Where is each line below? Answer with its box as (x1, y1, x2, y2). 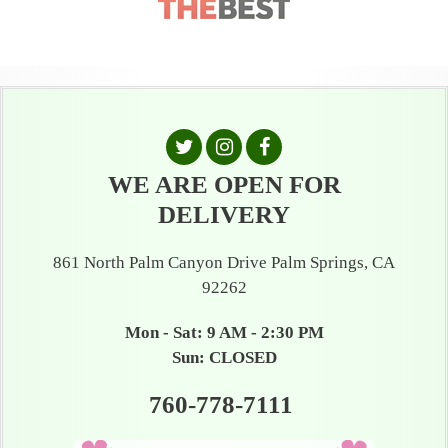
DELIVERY (158, 201, 290, 228)
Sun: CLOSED (171, 348, 277, 367)
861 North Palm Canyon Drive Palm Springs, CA (53, 253, 395, 272)
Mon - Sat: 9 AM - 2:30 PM (124, 323, 324, 342)
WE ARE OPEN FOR (107, 171, 341, 198)
